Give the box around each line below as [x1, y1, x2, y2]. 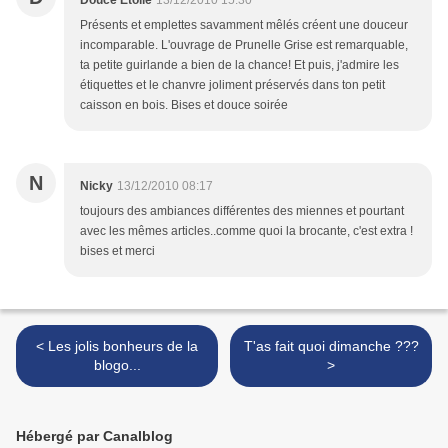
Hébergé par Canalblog [16, 428, 173, 445]
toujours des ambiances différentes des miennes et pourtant [80, 204, 404, 219]
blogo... [93, 357, 141, 374]
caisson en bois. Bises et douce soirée [80, 98, 288, 113]
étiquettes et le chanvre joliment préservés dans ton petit [80, 78, 385, 93]
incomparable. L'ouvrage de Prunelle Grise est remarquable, [80, 38, 408, 53]
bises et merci [80, 244, 155, 259]
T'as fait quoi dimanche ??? [243, 338, 419, 355]
